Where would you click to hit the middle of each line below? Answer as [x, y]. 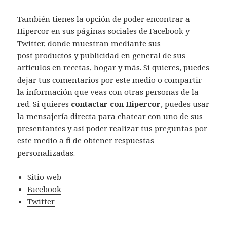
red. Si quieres [44, 104]
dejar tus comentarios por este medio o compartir [110, 79]
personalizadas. [46, 152]
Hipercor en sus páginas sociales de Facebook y [104, 31]
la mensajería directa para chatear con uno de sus [110, 116]
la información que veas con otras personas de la [108, 91]
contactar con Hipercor [116, 104]
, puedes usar [185, 104]
